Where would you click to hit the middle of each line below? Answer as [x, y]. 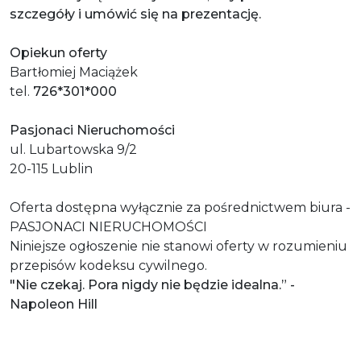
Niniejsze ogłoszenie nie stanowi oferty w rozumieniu [178, 246]
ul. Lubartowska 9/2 [73, 149]
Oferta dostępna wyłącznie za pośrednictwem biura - [180, 207]
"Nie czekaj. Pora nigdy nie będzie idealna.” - [152, 284]
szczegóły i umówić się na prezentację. [135, 14]
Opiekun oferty [58, 52]
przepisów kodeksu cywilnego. [108, 265]
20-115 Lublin [51, 168]
